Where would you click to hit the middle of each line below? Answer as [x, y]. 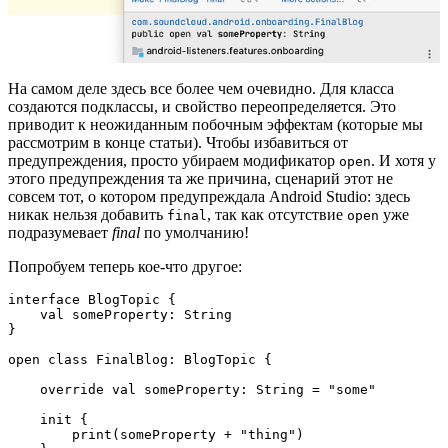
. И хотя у [403, 160]
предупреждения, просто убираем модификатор [173, 160]
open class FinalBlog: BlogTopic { [140, 359]
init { [24, 419]
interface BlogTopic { [92, 299]
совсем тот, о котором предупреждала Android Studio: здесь [209, 196]
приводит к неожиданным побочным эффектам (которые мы [215, 124]
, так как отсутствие [277, 214]
